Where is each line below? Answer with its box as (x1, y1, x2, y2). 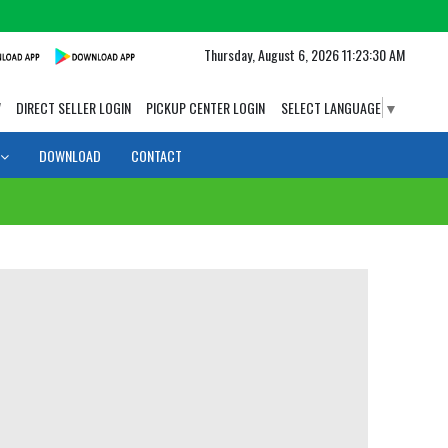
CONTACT (131, 145, 182, 167)
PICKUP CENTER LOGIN (145, 97, 265, 118)
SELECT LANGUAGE (280, 97, 381, 118)
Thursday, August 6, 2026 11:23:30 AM (203, 44, 405, 65)
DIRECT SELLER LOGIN (15, 97, 131, 118)
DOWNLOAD (39, 145, 101, 167)
